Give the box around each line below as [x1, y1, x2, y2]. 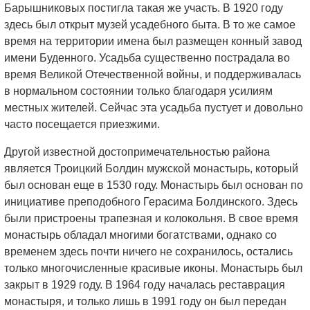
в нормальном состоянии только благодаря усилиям [4, 85, 273, 97]
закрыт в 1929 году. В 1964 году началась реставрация [4, 279, 285, 291]
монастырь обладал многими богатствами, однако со [4, 229, 277, 241]
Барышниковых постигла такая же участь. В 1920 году [4, 2, 283, 14]
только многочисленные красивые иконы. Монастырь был [4, 262, 302, 274]
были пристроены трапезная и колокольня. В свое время [4, 212, 298, 224]
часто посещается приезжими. [4, 118, 160, 130]
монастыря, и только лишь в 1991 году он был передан [4, 295, 286, 307]
